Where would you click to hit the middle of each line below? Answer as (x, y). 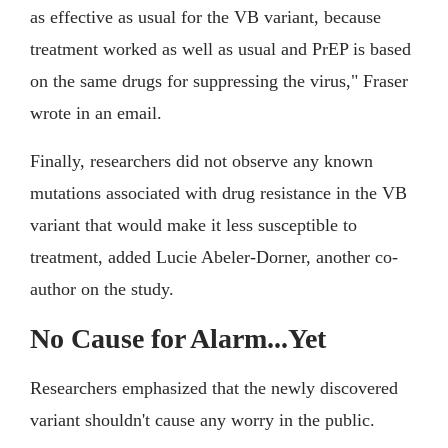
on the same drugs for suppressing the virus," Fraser (219, 81)
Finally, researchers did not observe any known (201, 161)
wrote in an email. (96, 113)
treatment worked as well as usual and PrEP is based (220, 49)
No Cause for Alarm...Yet (178, 339)
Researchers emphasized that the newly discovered (214, 388)
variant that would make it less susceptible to (193, 225)
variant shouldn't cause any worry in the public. (202, 420)
